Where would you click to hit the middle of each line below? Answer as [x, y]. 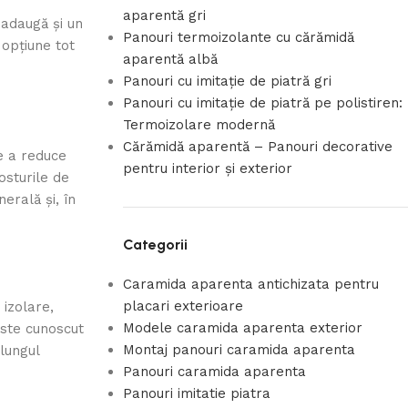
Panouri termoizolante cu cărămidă [238, 37]
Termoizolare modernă [199, 125]
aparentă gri [164, 15]
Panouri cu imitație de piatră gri [227, 81]
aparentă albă [170, 59]
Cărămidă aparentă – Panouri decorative [257, 147]
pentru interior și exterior [207, 168]
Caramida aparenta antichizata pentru [250, 284]
